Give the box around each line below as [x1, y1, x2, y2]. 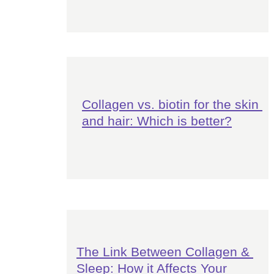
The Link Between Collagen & [76, 245, 253, 259]
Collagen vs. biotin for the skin [81, 97, 262, 111]
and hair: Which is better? [81, 114, 232, 128]
